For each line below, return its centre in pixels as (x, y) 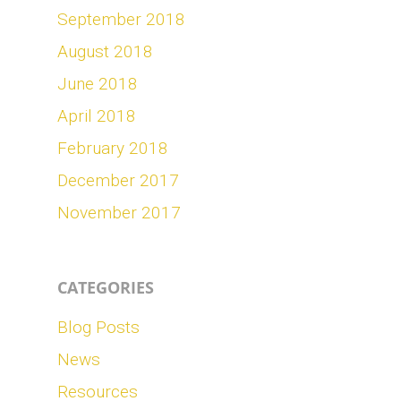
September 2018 (121, 19)
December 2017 (118, 180)
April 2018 (97, 116)
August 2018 (105, 51)
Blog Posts (98, 327)
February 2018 (113, 148)
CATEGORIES (106, 287)
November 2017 (119, 213)
